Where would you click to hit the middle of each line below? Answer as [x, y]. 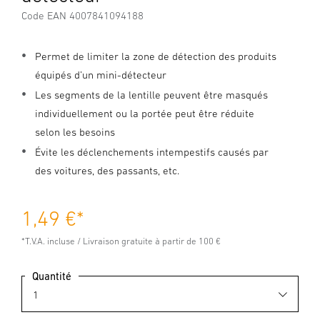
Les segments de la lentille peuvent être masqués [151, 95]
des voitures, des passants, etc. [107, 170]
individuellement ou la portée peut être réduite [145, 113]
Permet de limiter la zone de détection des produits [156, 56]
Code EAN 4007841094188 [82, 15]
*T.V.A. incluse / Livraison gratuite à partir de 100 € [121, 241]
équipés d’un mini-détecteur [101, 75]
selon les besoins [75, 132]
